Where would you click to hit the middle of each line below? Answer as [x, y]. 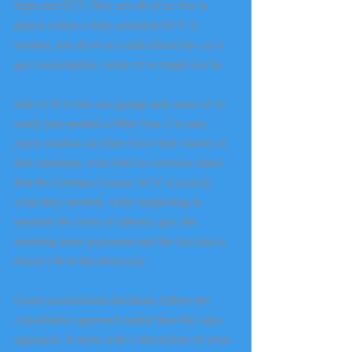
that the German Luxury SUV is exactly [115, 182]
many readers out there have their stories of [122, 143]
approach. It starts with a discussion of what [124, 339]
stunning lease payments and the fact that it [121, 241]
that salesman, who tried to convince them [119, 163]
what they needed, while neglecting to [110, 202]
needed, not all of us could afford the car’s [120, 45]
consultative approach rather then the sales [120, 320]
